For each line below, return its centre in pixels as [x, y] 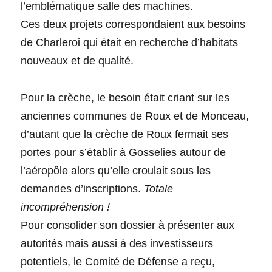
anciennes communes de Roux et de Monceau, [135, 116]
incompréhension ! [66, 207]
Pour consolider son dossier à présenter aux [128, 226]
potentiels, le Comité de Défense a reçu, [118, 262]
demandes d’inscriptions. [83, 189]
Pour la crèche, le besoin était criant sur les [125, 98]
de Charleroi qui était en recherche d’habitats [130, 43]
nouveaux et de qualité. [77, 61]
